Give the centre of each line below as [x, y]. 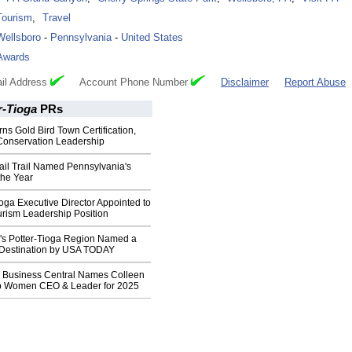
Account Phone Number [128, 82]
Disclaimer [245, 82]
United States [152, 38]
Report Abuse [315, 82]
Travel [57, 18]
